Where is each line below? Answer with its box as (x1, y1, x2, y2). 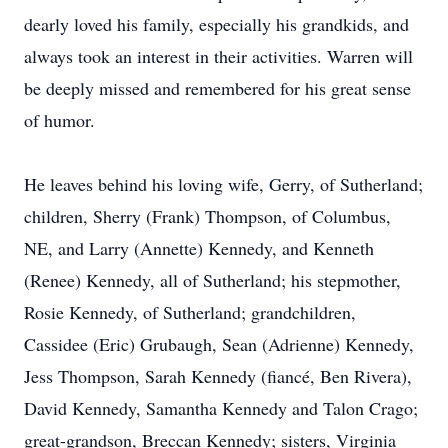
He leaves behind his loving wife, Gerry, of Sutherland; (24, 172, 423, 196)
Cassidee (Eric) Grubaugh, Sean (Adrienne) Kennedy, (24, 332, 414, 356)
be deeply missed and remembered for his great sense (24, 76, 411, 100)
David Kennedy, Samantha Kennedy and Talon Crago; (24, 396, 418, 420)
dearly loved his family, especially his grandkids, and (24, 12, 409, 36)
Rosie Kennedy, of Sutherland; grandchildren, (24, 300, 356, 324)
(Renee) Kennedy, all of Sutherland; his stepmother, (24, 268, 401, 292)
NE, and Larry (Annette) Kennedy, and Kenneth (24, 236, 374, 260)
